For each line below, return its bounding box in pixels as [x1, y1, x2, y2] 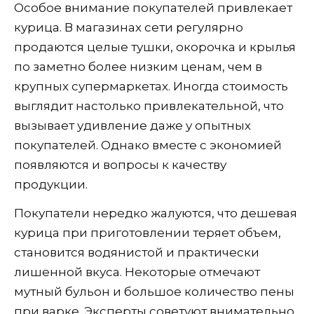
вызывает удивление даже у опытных [14, 118, 251, 132]
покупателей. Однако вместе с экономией [14, 137, 282, 152]
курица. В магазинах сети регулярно [14, 20, 243, 34]
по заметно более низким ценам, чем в [14, 59, 262, 74]
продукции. [14, 177, 88, 191]
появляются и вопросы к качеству [14, 157, 226, 172]
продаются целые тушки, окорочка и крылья [14, 39, 296, 54]
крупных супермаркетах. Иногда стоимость [14, 78, 288, 93]
